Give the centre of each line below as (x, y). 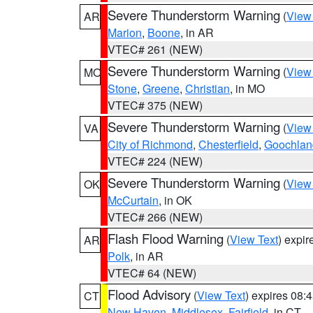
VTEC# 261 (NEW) (155, 49)
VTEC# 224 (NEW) (155, 161)
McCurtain (133, 200)
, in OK (175, 200)
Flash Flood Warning (166, 238)
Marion (125, 32)
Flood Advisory (149, 294)
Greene (161, 88)
